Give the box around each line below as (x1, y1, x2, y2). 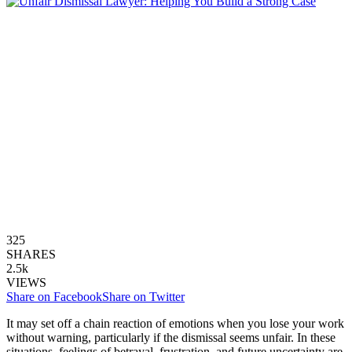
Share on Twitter (102, 289, 185, 303)
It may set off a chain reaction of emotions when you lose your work (6, 316, 344, 330)
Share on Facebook (6, 289, 102, 303)
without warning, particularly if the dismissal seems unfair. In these (6, 330, 335, 344)
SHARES (6, 247, 56, 261)
